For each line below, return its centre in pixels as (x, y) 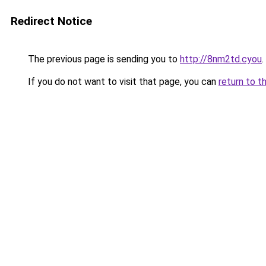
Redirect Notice (51, 21)
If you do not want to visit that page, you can (122, 82)
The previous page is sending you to (103, 59)
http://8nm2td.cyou (221, 59)
